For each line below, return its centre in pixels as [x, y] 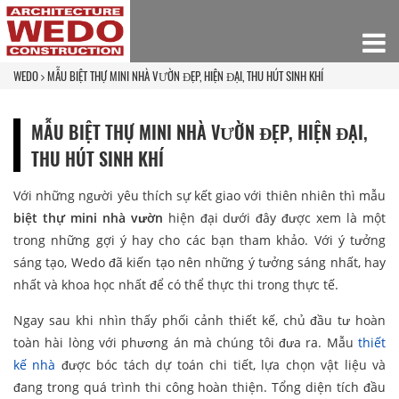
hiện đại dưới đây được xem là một [274, 217]
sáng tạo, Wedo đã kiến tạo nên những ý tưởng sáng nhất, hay [199, 262]
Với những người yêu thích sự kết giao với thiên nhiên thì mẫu [199, 195]
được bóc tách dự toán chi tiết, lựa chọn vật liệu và [221, 364]
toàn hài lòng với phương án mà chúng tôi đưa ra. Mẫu [186, 342]
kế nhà [35, 364]
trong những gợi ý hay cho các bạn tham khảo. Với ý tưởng [199, 240]
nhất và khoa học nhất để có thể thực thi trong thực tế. [176, 284]
